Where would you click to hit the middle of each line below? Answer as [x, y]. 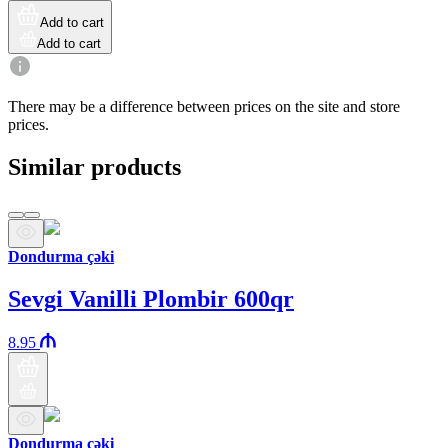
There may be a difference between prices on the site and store [204, 106]
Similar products [94, 166]
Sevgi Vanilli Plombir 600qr [151, 298]
